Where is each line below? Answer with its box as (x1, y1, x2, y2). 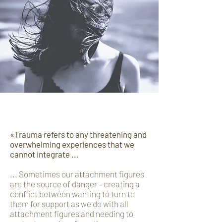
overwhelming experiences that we (10, 139, 134, 149)
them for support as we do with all (10, 199, 128, 209)
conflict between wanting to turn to (10, 189, 135, 199)
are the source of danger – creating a (10, 179, 140, 189)
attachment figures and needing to (10, 209, 133, 219)
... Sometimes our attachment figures (10, 169, 144, 179)
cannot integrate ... (10, 149, 79, 159)
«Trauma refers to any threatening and (10, 129, 147, 139)
